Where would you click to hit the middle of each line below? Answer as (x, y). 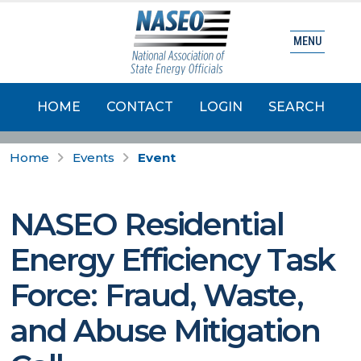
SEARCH (296, 107)
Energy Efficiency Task (172, 260)
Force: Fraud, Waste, (156, 295)
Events (93, 158)
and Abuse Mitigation (165, 331)
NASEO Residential (147, 224)
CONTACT (139, 107)
